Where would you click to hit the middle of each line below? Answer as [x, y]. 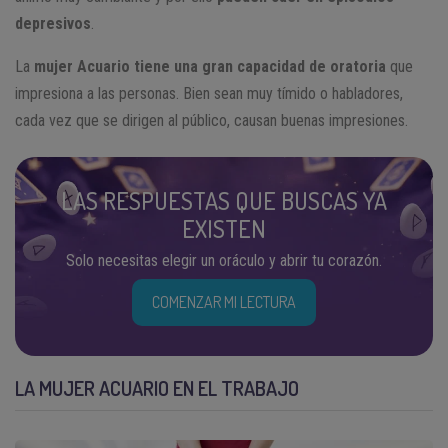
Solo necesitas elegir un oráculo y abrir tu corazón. [224, 260]
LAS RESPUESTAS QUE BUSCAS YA [224, 200]
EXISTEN [224, 228]
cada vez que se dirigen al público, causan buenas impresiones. [211, 120]
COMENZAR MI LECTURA [224, 301]
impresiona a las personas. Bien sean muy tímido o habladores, [209, 93]
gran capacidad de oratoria [294, 66]
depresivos [53, 23]
